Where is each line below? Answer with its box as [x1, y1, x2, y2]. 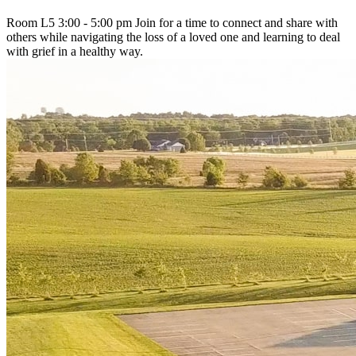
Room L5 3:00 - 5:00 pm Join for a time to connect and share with [6, 15, 338, 29]
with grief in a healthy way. [6, 44, 146, 58]
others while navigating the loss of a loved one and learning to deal [6, 29, 340, 44]
